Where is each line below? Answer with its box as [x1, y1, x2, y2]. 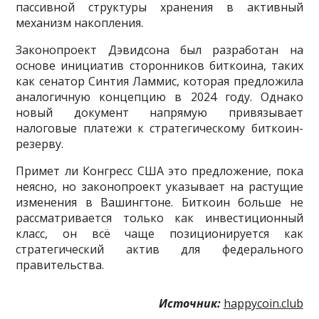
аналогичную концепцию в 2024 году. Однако [16, 88, 303, 105]
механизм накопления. [16, 14, 144, 31]
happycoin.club [223, 295, 303, 311]
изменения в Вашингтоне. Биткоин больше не [16, 194, 303, 210]
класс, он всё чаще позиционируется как [16, 225, 303, 241]
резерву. [16, 135, 64, 152]
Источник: [158, 295, 221, 311]
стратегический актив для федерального [16, 241, 303, 257]
